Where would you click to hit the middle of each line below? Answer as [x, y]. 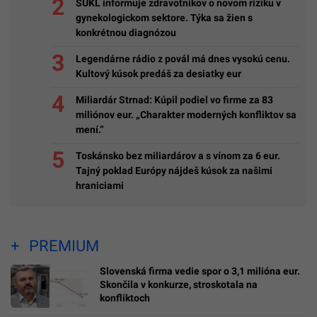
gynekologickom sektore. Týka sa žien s [164, 18]
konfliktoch [125, 298]
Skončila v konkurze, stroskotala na [179, 284]
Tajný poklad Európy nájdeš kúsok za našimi [174, 171]
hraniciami [100, 185]
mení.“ [90, 129]
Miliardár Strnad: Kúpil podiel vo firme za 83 [174, 100]
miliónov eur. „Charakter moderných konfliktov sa [186, 115]
